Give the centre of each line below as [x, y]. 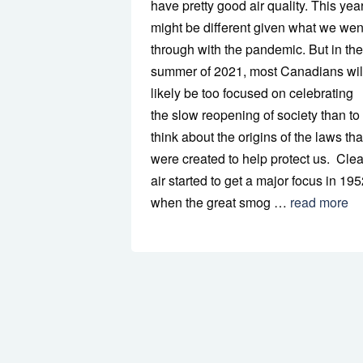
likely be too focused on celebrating [252, 93]
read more [319, 203]
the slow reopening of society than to [255, 115]
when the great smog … [220, 203]
